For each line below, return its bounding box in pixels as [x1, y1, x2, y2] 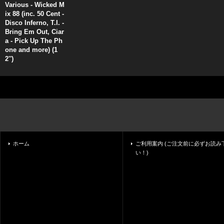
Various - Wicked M [5, 1, 64, 8]
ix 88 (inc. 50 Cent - [5, 10, 64, 17]
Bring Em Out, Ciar [5, 28, 64, 35]
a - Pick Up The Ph [5, 37, 62, 44]
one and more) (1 [5, 46, 57, 53]
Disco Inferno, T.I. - [5, 19, 64, 26]
